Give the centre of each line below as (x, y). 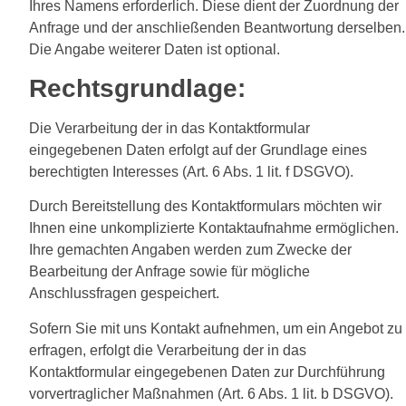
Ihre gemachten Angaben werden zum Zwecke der (190, 250)
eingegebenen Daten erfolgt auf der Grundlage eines (198, 150)
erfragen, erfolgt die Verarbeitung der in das (168, 350)
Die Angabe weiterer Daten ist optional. (155, 49)
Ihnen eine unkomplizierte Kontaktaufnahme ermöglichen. (214, 228)
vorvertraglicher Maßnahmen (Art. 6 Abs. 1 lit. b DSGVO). (211, 393)
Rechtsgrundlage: (137, 89)
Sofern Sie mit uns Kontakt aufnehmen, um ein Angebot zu (216, 328)
